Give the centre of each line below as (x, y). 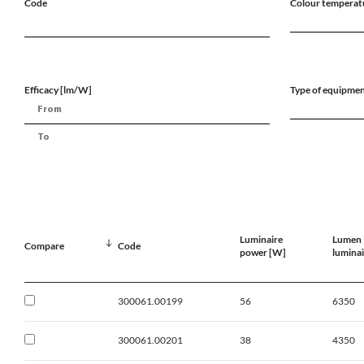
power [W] (263, 253)
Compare (44, 246)
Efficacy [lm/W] (58, 90)
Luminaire (261, 240)
